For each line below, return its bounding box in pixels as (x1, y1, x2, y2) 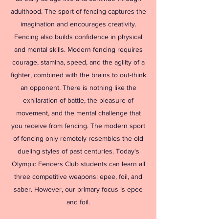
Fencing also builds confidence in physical (14, 33, 142, 41)
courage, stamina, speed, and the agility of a (12, 58, 145, 66)
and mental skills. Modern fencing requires (14, 45, 143, 53)
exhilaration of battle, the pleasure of (23, 96, 133, 104)
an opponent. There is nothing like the (20, 84, 136, 91)
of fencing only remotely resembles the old (13, 134, 143, 142)
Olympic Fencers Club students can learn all (11, 160, 145, 168)
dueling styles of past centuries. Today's (17, 147, 139, 155)
